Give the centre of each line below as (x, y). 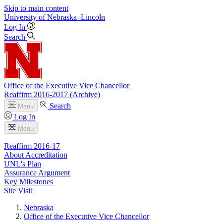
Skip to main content (36, 8)
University (20, 17)
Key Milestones (28, 182)
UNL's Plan (23, 164)
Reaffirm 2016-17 (32, 146)
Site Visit (18, 191)
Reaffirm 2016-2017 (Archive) (52, 94)
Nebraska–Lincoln (76, 17)
